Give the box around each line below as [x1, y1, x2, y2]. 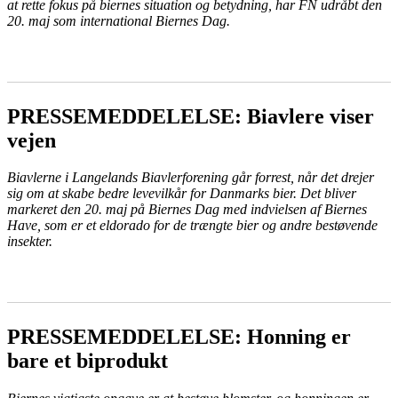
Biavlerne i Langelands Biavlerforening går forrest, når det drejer [7, 170, 374, 186]
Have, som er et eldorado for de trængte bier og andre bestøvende [7, 218, 378, 234]
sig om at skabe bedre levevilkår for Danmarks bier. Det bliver [7, 186, 356, 202]
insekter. [7, 234, 52, 250]
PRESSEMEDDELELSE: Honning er [7, 325, 351, 349]
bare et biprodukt [7, 349, 168, 373]
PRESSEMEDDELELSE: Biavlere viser [7, 104, 374, 128]
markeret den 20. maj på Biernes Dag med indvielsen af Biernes [7, 202, 367, 218]
